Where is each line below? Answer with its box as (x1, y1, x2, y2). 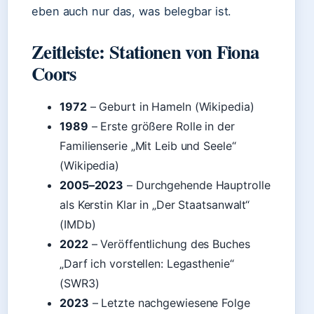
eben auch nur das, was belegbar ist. (32, 4, 232, 18)
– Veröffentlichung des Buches (88, 237, 250, 251)
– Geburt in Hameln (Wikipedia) (86, 100, 254, 114)
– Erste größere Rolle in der (88, 119, 235, 133)
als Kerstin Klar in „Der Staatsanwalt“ (60, 198, 250, 212)
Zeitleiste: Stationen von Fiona (32, 38, 259, 65)
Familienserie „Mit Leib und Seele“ (60, 139, 236, 153)
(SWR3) (60, 276, 100, 290)
